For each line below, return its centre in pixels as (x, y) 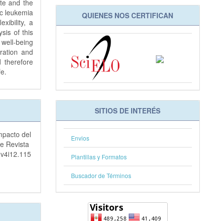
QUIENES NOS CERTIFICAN (128, 16)
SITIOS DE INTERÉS (128, 110)
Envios (80, 138)
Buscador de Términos (101, 175)
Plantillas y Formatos (99, 156)
